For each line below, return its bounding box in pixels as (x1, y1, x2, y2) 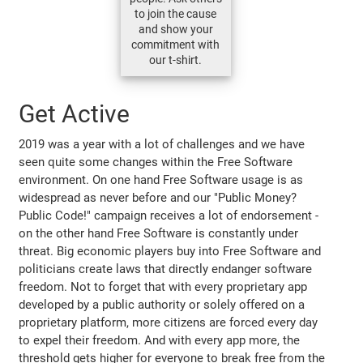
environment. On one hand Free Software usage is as (19, 172, 304, 187)
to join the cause (135, 6, 216, 20)
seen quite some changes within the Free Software (19, 154, 293, 169)
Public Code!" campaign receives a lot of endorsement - (19, 207, 319, 223)
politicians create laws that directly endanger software (19, 261, 313, 276)
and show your (138, 22, 213, 36)
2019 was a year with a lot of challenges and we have (19, 136, 305, 152)
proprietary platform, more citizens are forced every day (19, 314, 318, 330)
